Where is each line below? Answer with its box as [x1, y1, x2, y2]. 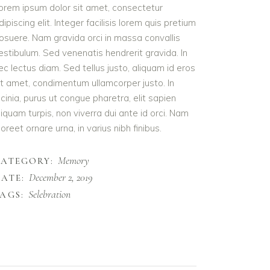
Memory [58, 154, 90, 167]
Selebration [28, 187, 71, 201]
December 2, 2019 [28, 171, 93, 184]
